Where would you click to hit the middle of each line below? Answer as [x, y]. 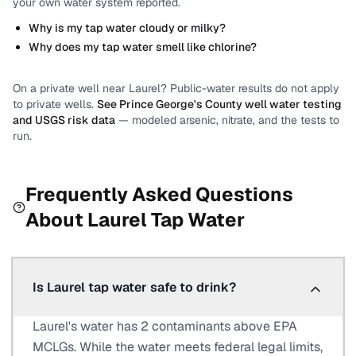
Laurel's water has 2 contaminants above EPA [165, 326]
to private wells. [53, 104]
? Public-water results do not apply [250, 88]
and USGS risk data [64, 120]
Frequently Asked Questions [159, 194]
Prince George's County [181, 104]
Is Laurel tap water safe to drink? [134, 287]
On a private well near [71, 88]
